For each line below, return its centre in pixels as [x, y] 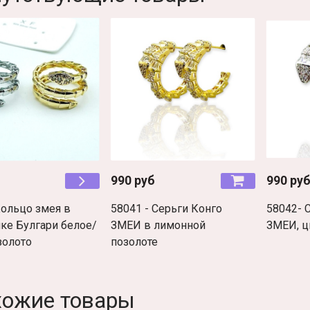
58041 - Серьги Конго [166, 209]
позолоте [134, 242]
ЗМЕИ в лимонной [158, 226]
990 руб [133, 181]
